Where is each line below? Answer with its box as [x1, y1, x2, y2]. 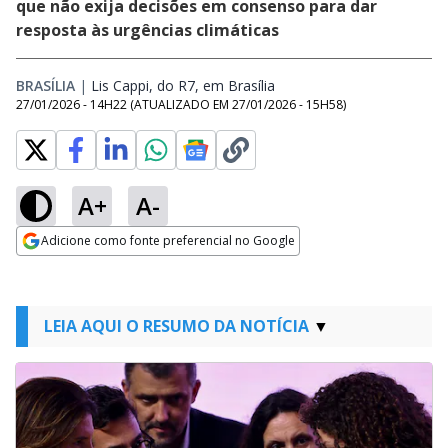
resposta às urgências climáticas [16, 19, 279, 41]
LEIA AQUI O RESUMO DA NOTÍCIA [44, 315, 309, 337]
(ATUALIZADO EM [130, 96, 232, 113]
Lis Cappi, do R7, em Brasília [91, 76, 275, 95]
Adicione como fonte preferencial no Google [41, 232, 295, 249]
